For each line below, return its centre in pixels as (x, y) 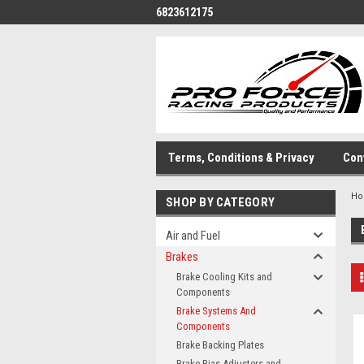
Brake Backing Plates (220, 345)
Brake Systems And (216, 311)
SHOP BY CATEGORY (220, 202)
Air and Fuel (193, 236)
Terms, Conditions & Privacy (241, 158)
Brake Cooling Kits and (224, 277)
